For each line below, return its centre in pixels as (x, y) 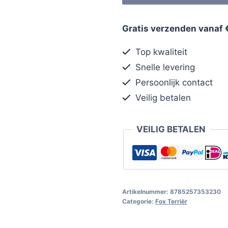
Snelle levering (164, 67)
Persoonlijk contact (173, 82)
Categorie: (138, 201)
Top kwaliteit (160, 52)
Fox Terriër (171, 201)
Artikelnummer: (146, 191)
